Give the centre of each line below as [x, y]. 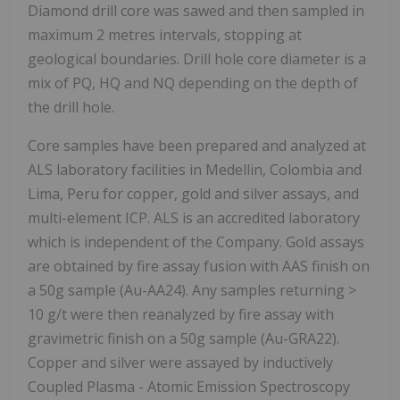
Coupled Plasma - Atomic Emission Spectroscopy [189, 386]
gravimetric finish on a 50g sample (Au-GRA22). [183, 338]
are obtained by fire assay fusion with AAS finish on [199, 266]
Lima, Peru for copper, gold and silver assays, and [193, 193]
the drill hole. [71, 107]
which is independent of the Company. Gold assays [196, 242]
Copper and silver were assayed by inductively [180, 362]
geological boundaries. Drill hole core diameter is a [197, 58]
